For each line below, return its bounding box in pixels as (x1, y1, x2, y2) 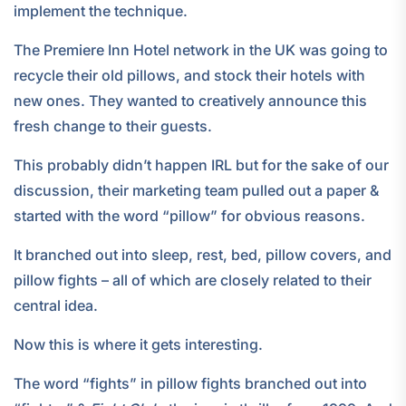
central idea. (14, 295, 98, 314)
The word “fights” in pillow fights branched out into (14, 373, 367, 392)
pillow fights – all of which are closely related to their (14, 270, 372, 289)
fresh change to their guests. (14, 116, 212, 135)
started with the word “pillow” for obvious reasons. (14, 206, 365, 225)
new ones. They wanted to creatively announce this (14, 91, 367, 110)
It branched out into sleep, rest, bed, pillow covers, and (14, 245, 391, 264)
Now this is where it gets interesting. (14, 334, 263, 353)
